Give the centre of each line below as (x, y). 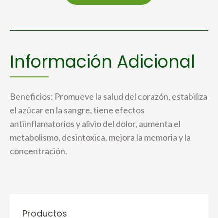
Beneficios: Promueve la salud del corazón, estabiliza (109, 96)
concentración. (38, 151)
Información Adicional (102, 61)
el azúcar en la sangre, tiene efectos (77, 110)
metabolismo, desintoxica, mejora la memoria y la (100, 137)
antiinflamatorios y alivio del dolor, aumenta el (95, 123)
